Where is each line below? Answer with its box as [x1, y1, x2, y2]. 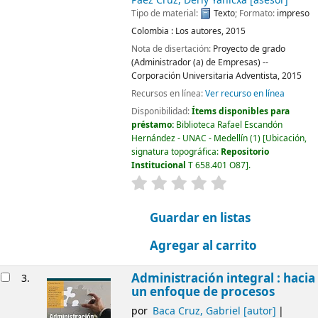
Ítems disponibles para [191, 104, 290, 118]
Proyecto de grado [212, 42, 285, 55]
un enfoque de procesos [131, 283, 275, 302]
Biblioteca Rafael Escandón [175, 118, 283, 131]
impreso [276, 6, 309, 20]
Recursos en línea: [131, 87, 205, 100]
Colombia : [131, 24, 173, 38]
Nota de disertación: [131, 42, 213, 55]
